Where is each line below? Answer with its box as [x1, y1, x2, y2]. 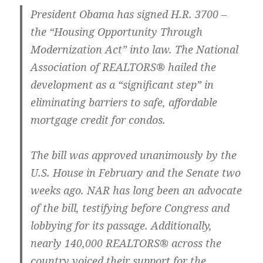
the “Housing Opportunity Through [31, 25, 203, 39]
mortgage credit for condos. [31, 113, 166, 127]
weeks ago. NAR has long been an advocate [31, 183, 242, 198]
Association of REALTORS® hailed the [31, 60, 217, 75]
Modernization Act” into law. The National [31, 42, 239, 57]
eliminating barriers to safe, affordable [31, 95, 218, 110]
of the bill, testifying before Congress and [31, 201, 230, 215]
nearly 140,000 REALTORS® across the [31, 236, 222, 251]
